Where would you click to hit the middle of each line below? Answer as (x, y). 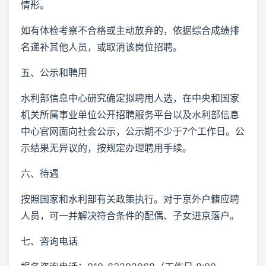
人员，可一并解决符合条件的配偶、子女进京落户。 (130, 215)
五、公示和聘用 (54, 72)
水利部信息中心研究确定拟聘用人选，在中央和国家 (130, 98)
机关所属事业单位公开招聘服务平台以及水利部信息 (130, 114)
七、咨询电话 (49, 241)
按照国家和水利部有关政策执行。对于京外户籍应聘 (130, 199)
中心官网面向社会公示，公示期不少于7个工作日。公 (133, 131)
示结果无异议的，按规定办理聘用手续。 (106, 148)
